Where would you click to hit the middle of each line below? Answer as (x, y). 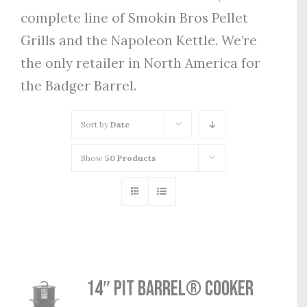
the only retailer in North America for (140, 63)
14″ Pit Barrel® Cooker (170, 289)
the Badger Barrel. (78, 85)
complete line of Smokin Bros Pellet (134, 17)
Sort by (96, 124)
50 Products (131, 158)
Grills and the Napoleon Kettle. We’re (139, 40)
